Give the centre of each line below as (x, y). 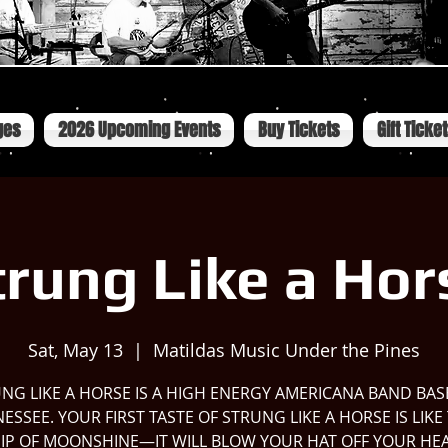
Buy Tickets (298, 130)
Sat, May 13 (75, 350)
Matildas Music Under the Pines (286, 350)
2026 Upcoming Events (139, 130)
